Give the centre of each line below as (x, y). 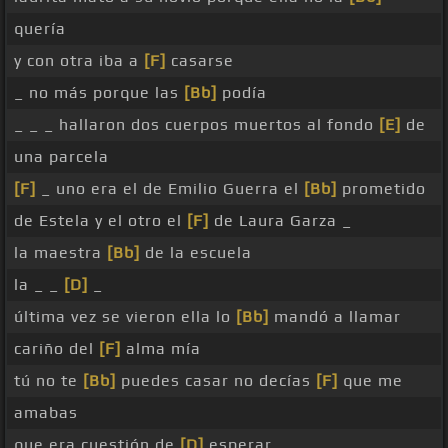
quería (40, 29)
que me (370, 381)
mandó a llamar (335, 317)
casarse (200, 61)
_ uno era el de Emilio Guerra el (170, 189)
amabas (46, 413)
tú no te (48, 381)
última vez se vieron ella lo (125, 317)
